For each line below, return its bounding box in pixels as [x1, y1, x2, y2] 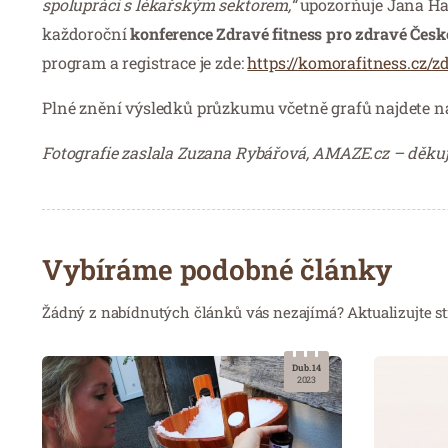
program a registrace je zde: [42, 51, 248, 73]
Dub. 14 [292, 361, 321, 373]
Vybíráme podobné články [41, 250, 393, 288]
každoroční [42, 22, 131, 44]
